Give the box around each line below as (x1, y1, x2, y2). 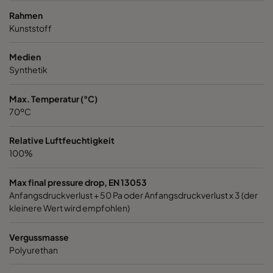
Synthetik (9, 64, 48, 76)
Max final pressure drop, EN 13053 (9, 176, 147, 188)
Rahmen (9, 9, 43, 21)
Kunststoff (9, 22, 52, 34)
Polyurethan (9, 244, 58, 255)
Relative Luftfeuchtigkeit (9, 135, 115, 146)
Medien (9, 51, 41, 63)
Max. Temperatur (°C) (9, 93, 97, 104)
